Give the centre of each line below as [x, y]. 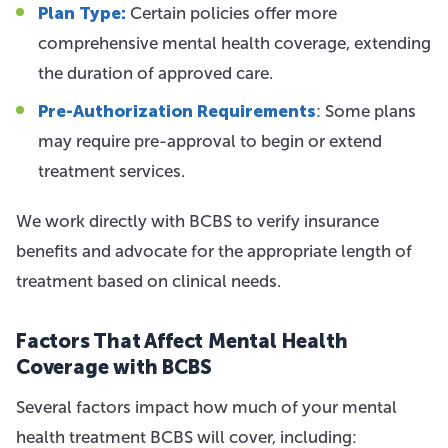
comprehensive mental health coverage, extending [234, 43]
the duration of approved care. [155, 73]
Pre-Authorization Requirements [177, 111]
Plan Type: [82, 13]
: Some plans [366, 111]
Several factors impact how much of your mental [206, 407]
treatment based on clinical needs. [148, 281]
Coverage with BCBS [114, 367]
